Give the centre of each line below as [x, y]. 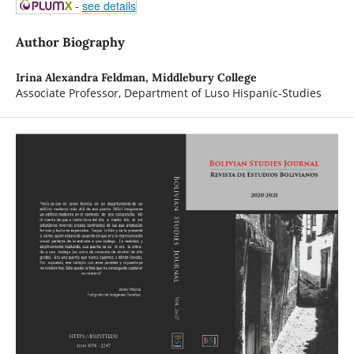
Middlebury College [204, 78]
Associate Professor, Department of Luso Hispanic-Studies [168, 93]
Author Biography [70, 42]
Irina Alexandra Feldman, [83, 78]
